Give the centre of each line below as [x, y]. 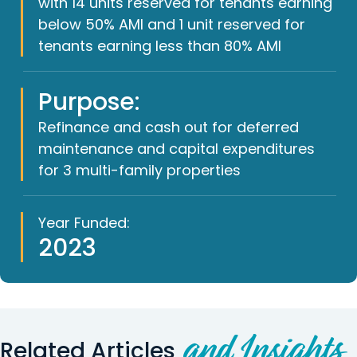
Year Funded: [84, 222]
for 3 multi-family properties [139, 170]
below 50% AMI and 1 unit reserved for [171, 24]
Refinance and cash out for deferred [168, 127]
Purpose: [89, 102]
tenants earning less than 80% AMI [159, 45]
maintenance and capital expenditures [176, 148]
